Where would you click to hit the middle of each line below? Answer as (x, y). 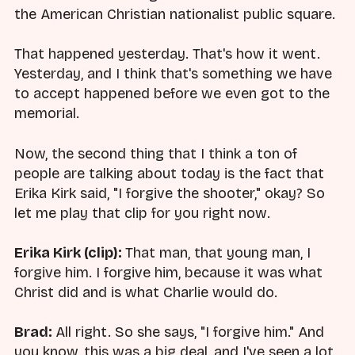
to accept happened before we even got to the (172, 94)
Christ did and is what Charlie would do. (146, 292)
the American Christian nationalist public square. (175, 15)
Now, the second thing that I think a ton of (156, 153)
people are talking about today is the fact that (169, 173)
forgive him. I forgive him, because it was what (168, 272)
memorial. (47, 114)
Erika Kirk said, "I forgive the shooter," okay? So (170, 193)
